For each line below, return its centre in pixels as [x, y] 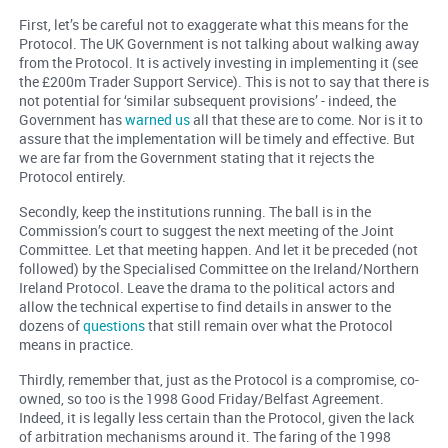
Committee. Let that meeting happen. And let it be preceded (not [218, 250]
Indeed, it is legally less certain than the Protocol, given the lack [216, 418]
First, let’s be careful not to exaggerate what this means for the [213, 25]
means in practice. [76, 345]
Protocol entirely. [72, 177]
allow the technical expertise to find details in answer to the [204, 307]
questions [113, 326]
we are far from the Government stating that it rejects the [196, 158]
